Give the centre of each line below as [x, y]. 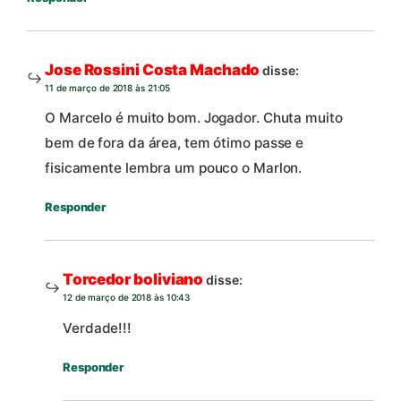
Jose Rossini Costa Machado [153, 70]
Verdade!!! [97, 328]
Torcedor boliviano [133, 280]
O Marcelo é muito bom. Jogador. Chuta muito [194, 118]
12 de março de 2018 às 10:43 [127, 298]
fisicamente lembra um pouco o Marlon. [174, 168]
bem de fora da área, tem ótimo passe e [175, 143]
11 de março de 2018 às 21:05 [108, 88]
